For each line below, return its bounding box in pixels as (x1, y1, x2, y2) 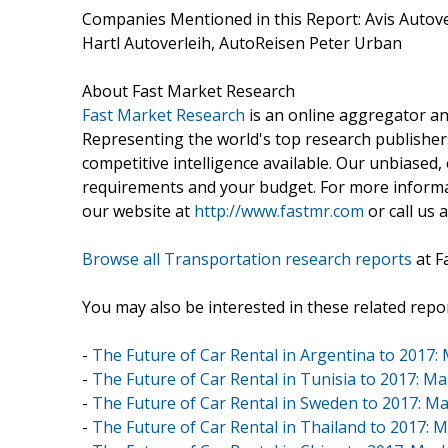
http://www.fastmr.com (194, 199, 364, 222)
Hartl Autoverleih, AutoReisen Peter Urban (82, 31, 402, 54)
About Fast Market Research (82, 79, 295, 102)
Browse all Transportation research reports (82, 247, 412, 270)
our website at (82, 199, 194, 222)
